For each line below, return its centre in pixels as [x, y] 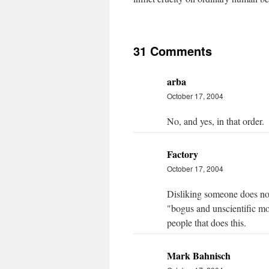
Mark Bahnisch [199, 255]
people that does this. [207, 222]
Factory [183, 154]
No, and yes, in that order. [216, 121]
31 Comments [173, 51]
